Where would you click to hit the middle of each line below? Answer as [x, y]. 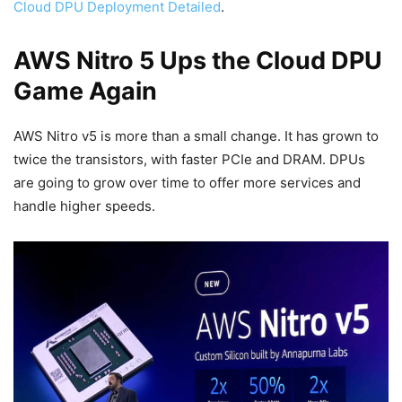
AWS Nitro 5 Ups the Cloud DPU [198, 61]
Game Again [85, 92]
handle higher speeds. [84, 206]
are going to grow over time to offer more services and [187, 183]
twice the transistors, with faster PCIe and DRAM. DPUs [189, 160]
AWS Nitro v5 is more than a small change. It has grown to [196, 136]
